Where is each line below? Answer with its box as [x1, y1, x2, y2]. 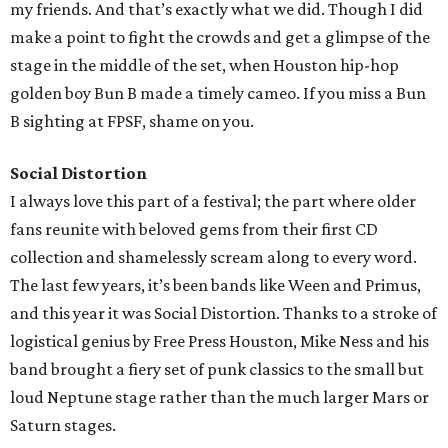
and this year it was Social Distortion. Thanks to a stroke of [10, 303, 437, 324]
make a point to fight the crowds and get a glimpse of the [10, 27, 430, 48]
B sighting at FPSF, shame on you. [10, 111, 254, 132]
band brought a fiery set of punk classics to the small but [10, 359, 424, 380]
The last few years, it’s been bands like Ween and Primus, [10, 275, 421, 296]
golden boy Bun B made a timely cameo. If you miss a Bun [10, 83, 426, 104]
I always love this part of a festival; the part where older [10, 191, 416, 212]
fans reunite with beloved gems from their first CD [10, 219, 378, 240]
